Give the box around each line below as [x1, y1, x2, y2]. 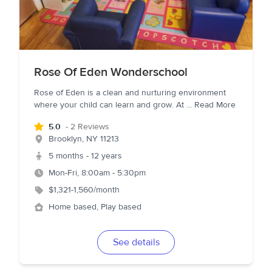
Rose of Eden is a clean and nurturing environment [34, 87, 226, 98]
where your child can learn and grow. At [34, 100, 186, 110]
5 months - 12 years [49, 151, 122, 161]
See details [112, 236, 160, 248]
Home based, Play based [49, 202, 141, 212]
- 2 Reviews [66, 121, 109, 132]
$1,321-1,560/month [49, 185, 120, 195]
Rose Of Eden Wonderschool [34, 64, 188, 80]
